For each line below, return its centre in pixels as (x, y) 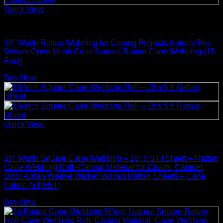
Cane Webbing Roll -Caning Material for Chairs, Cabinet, (104, 167)
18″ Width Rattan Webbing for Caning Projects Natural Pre (107, 42)
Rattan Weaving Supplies (49, 141)
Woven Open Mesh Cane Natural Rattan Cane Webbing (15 (110, 51)
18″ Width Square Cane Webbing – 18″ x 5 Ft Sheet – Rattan (111, 158)
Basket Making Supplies (47, 25)
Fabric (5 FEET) (32, 185)
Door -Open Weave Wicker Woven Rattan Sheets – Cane (105, 176)
